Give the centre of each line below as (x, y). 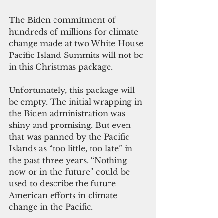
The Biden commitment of (64, 20)
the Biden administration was (68, 114)
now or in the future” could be (71, 172)
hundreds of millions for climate (75, 32)
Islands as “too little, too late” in (72, 149)
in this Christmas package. (62, 67)
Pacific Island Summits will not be (77, 55)
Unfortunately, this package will (73, 90)
